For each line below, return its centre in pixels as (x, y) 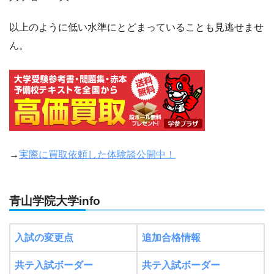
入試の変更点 (44, 237)
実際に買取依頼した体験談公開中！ (97, 155)
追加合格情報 (171, 237)
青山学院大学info (55, 201)
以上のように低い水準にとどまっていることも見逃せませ (136, 28)
